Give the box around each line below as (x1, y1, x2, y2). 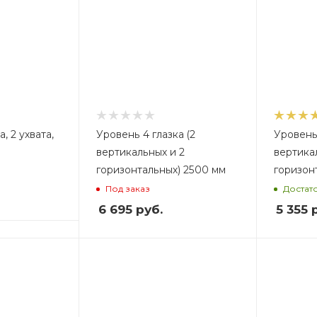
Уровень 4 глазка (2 (96, 128, 195, 141)
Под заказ (105, 183, 150, 194)
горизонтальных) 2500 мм (96, 163, 226, 176)
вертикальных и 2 (96, 146, 185, 158)
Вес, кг (130, 255, 161, 266)
